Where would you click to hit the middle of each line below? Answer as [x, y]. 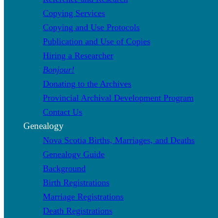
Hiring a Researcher [78, 55]
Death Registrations [78, 210]
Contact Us [63, 112]
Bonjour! [59, 69]
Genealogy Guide [74, 154]
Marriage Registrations [83, 196]
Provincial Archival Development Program [118, 98]
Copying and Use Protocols [91, 27]
